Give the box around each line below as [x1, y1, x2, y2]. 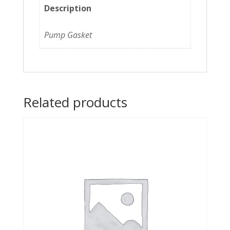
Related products [23, 93, 127, 112]
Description [44, 3, 92, 14]
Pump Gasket [44, 29, 92, 41]
